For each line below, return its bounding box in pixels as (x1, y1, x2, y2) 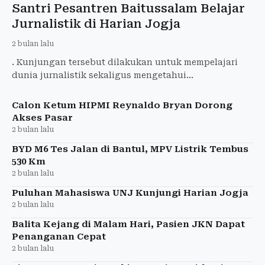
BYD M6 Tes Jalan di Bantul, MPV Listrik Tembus (12, 143, 248, 154)
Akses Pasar (12, 112, 73, 123)
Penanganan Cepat (12, 231, 106, 242)
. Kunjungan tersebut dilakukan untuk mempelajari (12, 57, 238, 67)
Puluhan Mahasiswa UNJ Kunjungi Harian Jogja (12, 187, 248, 198)
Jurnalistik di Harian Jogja (12, 16, 180, 31)
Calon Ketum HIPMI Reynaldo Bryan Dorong (12, 99, 232, 111)
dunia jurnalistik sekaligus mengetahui (12, 70, 186, 80)
